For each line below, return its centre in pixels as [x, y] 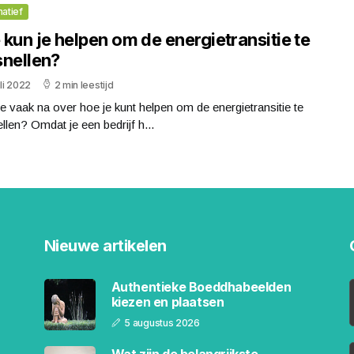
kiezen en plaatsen [168, 302]
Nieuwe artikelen [105, 245]
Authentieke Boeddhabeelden [201, 287]
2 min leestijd [84, 85]
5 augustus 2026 [162, 323]
